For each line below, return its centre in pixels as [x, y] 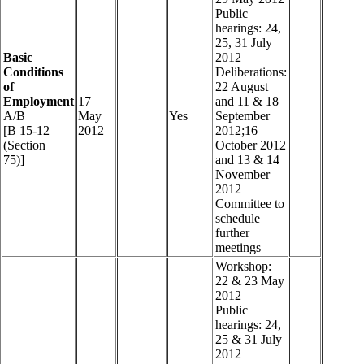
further [232, 233]
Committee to [250, 204]
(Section [24, 145]
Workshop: [243, 266]
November [243, 175]
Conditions [33, 72]
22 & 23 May [250, 281]
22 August [242, 87]
